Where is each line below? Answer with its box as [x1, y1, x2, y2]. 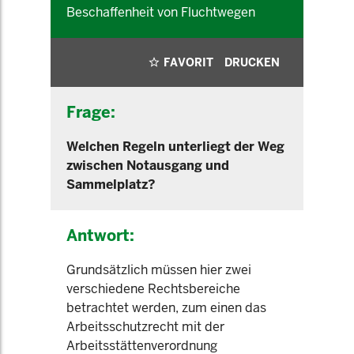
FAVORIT [164, 55, 213, 70]
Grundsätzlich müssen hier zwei [66, 262, 251, 278]
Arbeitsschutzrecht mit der [66, 318, 224, 335]
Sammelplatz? [66, 176, 156, 193]
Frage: [66, 102, 115, 122]
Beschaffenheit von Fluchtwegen [66, 4, 255, 21]
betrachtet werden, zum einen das [66, 299, 266, 316]
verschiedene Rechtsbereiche [66, 281, 240, 297]
